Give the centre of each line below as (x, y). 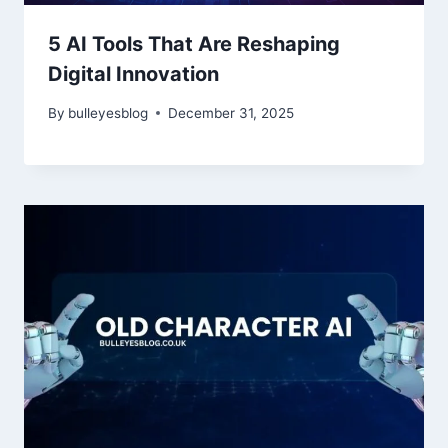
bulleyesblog (108, 112)
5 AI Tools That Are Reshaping (194, 44)
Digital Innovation (133, 74)
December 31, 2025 (231, 112)
